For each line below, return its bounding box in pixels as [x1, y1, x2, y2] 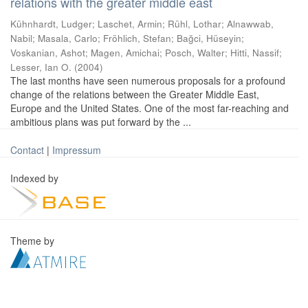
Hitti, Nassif [230, 46, 279, 59]
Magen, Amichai [91, 46, 159, 59]
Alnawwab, [227, 17, 274, 30]
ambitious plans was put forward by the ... [10, 115, 191, 129]
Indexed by [10, 171, 61, 185]
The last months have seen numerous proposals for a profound [10, 74, 285, 87]
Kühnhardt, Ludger [10, 17, 92, 30]
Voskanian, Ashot [10, 46, 85, 59]
